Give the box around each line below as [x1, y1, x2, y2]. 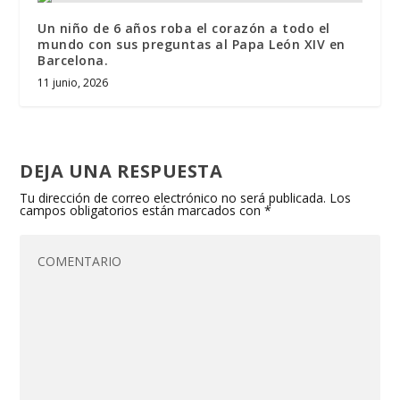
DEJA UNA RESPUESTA [20, 158, 223, 183]
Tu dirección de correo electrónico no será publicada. [20, 188, 327, 206]
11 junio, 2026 [37, 74, 109, 90]
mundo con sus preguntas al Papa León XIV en [37, 35, 346, 53]
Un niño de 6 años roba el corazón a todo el [37, 19, 330, 37]
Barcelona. [37, 51, 109, 69]
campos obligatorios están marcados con [20, 201, 265, 219]
